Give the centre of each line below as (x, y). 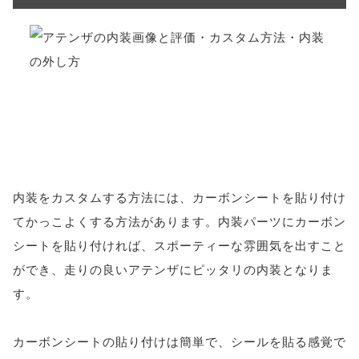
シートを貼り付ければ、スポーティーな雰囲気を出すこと (179, 245)
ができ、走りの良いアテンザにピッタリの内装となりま (173, 269)
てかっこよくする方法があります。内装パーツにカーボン (179, 221)
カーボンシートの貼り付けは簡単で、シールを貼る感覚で (179, 341)
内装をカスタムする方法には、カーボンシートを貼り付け (179, 197)
